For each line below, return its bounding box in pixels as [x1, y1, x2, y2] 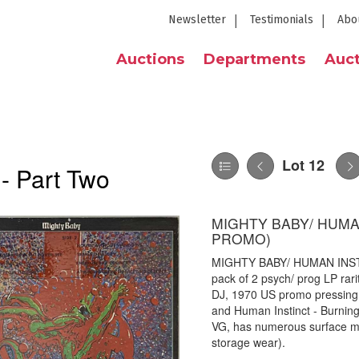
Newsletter [168, 13, 226, 26]
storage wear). [212, 334, 285, 350]
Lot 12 [282, 155, 325, 175]
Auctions [116, 50, 184, 68]
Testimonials [250, 13, 313, 26]
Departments [204, 50, 305, 68]
